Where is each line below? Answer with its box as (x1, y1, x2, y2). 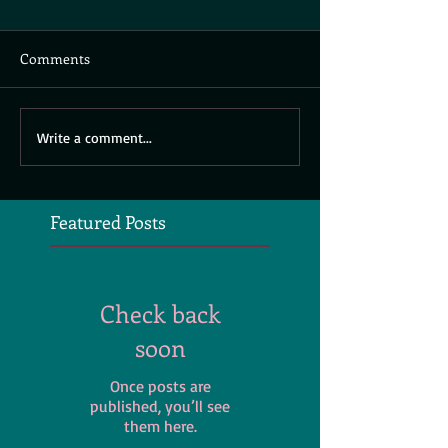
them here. (123, 416, 197, 437)
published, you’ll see (90, 396, 230, 417)
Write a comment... (37, 128, 152, 146)
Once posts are (109, 376, 211, 397)
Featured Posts (50, 210, 166, 235)
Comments (20, 49, 90, 69)
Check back (99, 297, 221, 330)
